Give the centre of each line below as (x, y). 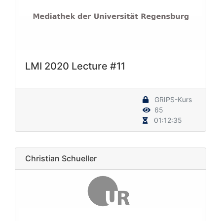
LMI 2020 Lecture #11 (75, 66)
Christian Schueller (61, 159)
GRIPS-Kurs (172, 100)
